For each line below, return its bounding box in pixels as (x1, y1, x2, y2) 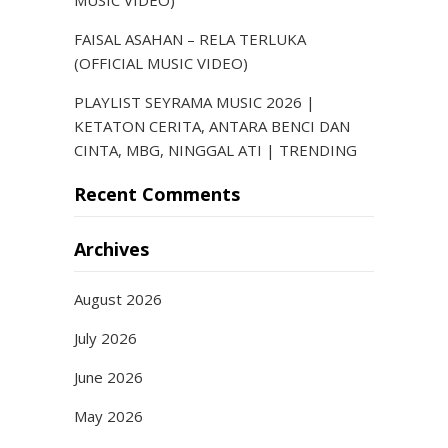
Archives (74, 237, 149, 261)
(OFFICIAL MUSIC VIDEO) (74, 53, 248, 73)
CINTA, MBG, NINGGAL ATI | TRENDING (74, 140, 357, 160)
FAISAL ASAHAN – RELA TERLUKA (74, 29, 306, 49)
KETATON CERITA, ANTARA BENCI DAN (74, 116, 350, 136)
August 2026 (74, 289, 162, 309)
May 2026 (74, 406, 143, 426)
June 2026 (74, 367, 143, 387)
